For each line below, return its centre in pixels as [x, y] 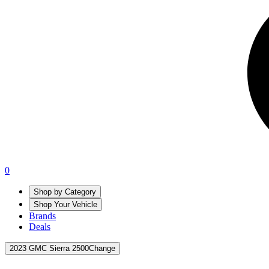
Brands [42, 216]
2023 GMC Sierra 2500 [49, 248]
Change [102, 248]
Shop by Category [65, 192]
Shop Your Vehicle [65, 204]
